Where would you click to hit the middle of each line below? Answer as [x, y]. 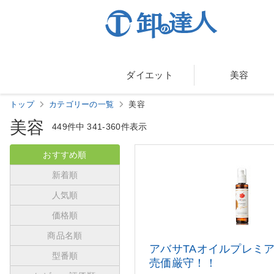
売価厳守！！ [183, 263]
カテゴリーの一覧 [81, 104]
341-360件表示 [117, 127]
